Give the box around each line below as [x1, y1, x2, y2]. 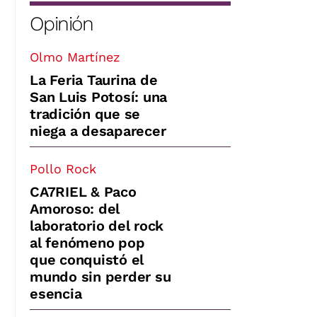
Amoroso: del [30, 200, 120, 217]
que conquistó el [30, 250, 144, 268]
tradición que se [30, 105, 140, 122]
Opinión [30, 11, 93, 35]
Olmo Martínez [30, 49, 120, 64]
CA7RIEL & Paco [30, 183, 137, 200]
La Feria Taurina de [30, 71, 158, 88]
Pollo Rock [30, 161, 96, 176]
